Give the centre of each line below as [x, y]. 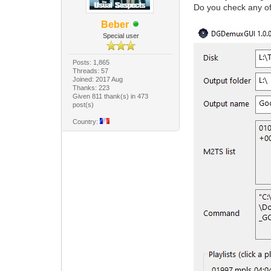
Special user [121, 35]
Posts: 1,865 [91, 62]
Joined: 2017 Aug [98, 79]
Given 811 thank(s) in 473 [111, 96]
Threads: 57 [91, 70]
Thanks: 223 [91, 87]
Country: [87, 121]
